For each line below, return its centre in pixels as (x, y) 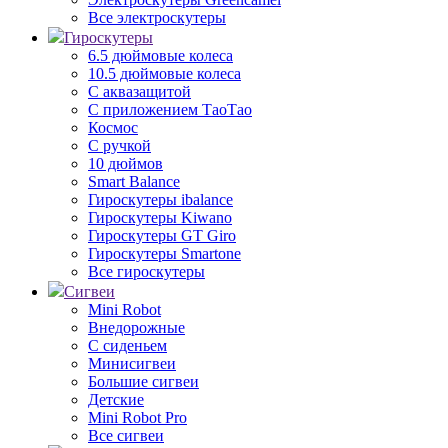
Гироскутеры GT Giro (162, 235)
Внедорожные (136, 327)
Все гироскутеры (146, 271)
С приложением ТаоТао (170, 109)
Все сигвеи (126, 435)
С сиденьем (127, 345)
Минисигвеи (132, 363)
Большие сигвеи (143, 381)
